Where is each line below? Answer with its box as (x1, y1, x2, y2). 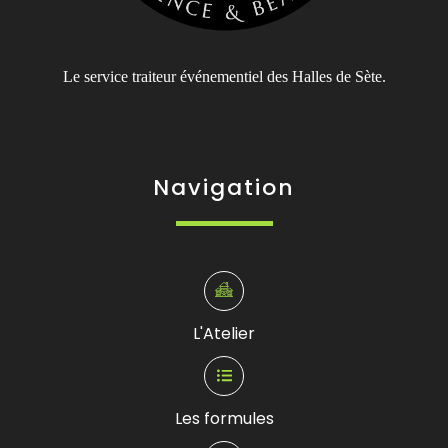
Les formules (174, 406, 274, 430)
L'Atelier (193, 321, 255, 345)
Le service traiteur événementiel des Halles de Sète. (62, 67, 386, 85)
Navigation (153, 171, 295, 203)
